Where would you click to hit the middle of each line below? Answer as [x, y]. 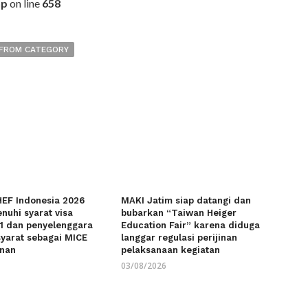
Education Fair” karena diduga [190, 225]
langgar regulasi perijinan [179, 237]
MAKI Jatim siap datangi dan [186, 200]
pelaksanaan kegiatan [170, 250]
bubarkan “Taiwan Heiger [178, 212]
